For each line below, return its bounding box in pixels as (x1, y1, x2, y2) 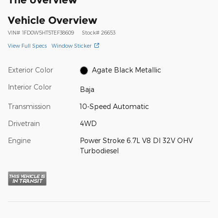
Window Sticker (52, 42, 91, 49)
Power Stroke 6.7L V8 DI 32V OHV (79, 136, 193, 145)
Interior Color (8, 82, 52, 91)
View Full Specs (8, 42, 47, 49)
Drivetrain (8, 119, 40, 128)
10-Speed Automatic (79, 102, 149, 111)
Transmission (8, 102, 51, 111)
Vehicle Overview (8, 14, 97, 26)
